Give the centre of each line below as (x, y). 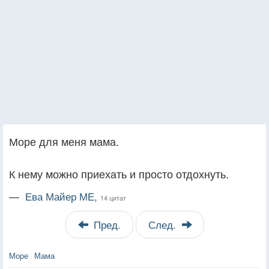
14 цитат (113, 197)
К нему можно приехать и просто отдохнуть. (119, 173)
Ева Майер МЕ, (63, 196)
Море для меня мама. (64, 141)
